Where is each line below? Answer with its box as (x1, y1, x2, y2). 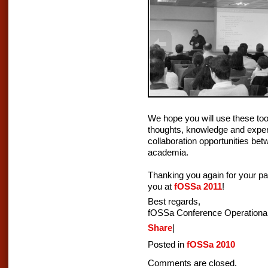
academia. (148, 147, 188, 158)
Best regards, (148, 196, 200, 207)
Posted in (148, 239, 187, 249)
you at (148, 181, 174, 192)
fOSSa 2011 (174, 181, 222, 192)
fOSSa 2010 (187, 239, 235, 249)
